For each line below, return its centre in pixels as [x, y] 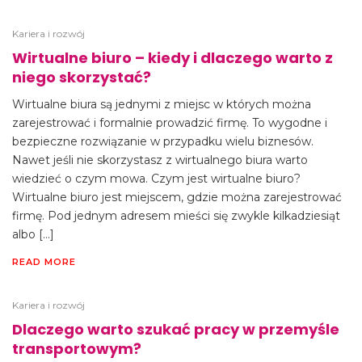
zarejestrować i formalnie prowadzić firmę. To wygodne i [170, 123]
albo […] [33, 234]
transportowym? [77, 349]
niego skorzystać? [82, 77]
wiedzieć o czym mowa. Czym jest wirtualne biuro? [156, 179]
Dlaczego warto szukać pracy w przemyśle [176, 329]
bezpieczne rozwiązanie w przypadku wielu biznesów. [163, 141]
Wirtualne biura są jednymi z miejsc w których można [162, 104]
